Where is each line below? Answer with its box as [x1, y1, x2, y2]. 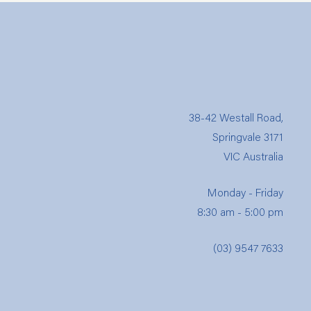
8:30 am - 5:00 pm [197, 204, 283, 219]
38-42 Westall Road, [189, 110, 283, 124]
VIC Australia [224, 149, 283, 163]
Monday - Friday [208, 185, 283, 199]
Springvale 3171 [212, 129, 283, 144]
